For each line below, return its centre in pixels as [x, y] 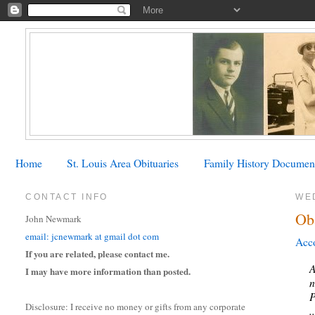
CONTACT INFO [67, 197]
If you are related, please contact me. [98, 254]
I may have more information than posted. [108, 271]
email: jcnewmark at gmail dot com [92, 237]
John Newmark [54, 219]
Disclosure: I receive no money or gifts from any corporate [136, 307]
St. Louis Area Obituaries [123, 162]
